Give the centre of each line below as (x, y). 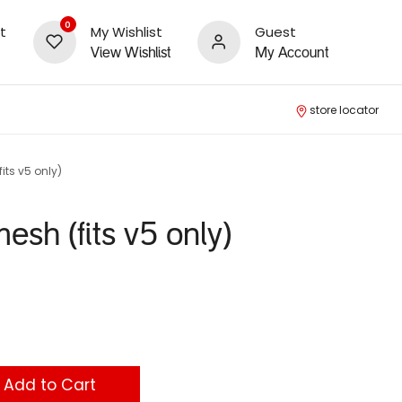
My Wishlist (126, 31)
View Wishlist (130, 53)
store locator (345, 110)
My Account (291, 53)
